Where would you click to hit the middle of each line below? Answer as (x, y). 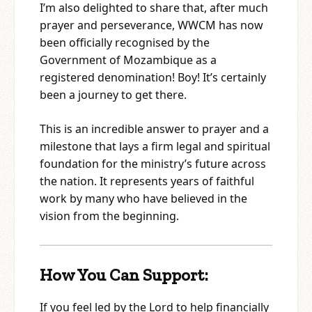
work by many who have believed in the (143, 199)
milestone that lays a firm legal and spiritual (155, 147)
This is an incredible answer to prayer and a (154, 129)
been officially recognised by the (125, 43)
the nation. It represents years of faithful (147, 181)
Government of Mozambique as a (128, 60)
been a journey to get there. (113, 95)
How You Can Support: (124, 275)
